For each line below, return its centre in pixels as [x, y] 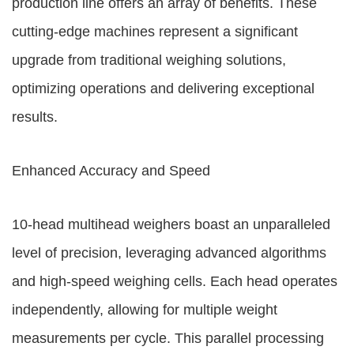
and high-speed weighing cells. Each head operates [175, 281]
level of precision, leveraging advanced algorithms [169, 253]
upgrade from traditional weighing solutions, [149, 60]
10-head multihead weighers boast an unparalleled [171, 224]
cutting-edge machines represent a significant [155, 32]
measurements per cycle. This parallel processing [168, 338]
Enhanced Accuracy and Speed [111, 171]
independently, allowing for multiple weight [145, 310]
